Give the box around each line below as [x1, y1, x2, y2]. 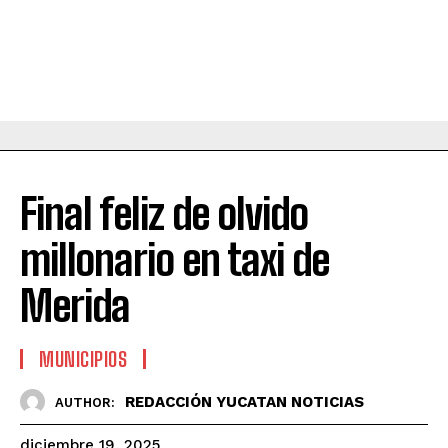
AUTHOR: [55, 394, 115, 410]
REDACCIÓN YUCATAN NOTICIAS [125, 392, 364, 411]
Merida [20, 281, 130, 332]
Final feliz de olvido [20, 189, 308, 240]
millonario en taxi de [20, 235, 329, 286]
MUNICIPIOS [39, 347, 127, 372]
